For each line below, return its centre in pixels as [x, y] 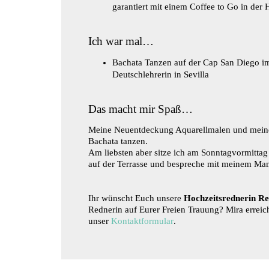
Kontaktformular [142, 221]
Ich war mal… [121, 41]
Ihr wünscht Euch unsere [136, 198]
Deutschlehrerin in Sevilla [161, 74]
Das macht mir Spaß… [141, 109]
